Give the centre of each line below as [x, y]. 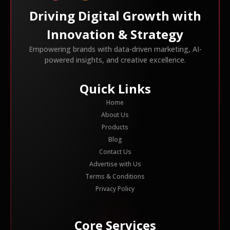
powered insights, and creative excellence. [115, 60]
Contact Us [115, 152]
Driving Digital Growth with [115, 16]
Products [115, 127]
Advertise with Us [115, 164]
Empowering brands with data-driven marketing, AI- [115, 49]
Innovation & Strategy [115, 34]
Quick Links [115, 89]
